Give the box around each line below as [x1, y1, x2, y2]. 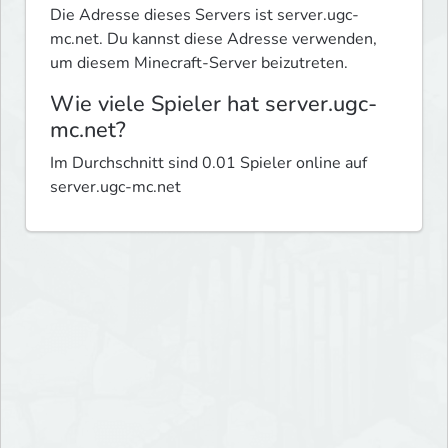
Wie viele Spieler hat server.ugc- [50, 89, 377, 120]
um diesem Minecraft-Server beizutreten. [50, 52, 348, 75]
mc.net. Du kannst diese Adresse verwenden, [50, 28, 377, 51]
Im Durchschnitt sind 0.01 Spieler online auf [50, 152, 367, 175]
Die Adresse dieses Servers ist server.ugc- [50, 4, 359, 27]
